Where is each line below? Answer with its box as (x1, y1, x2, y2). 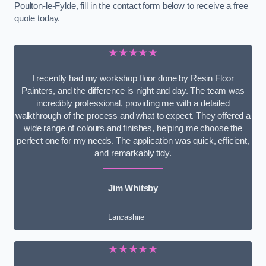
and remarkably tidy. (94, 148, 172, 158)
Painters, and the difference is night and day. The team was (21, 85, 245, 96)
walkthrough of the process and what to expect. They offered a (15, 110, 251, 121)
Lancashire (107, 212, 145, 221)
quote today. (14, 13, 61, 23)
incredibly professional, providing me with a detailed (36, 98, 230, 108)
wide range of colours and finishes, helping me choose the (24, 123, 242, 133)
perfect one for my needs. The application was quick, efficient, (17, 135, 249, 145)
